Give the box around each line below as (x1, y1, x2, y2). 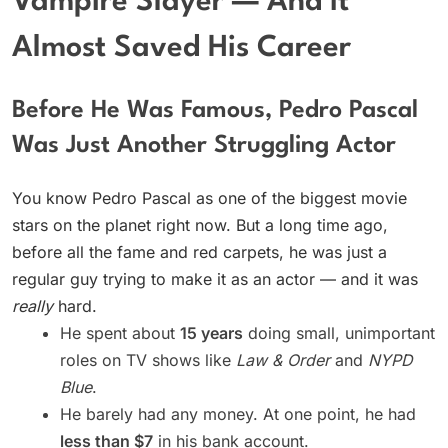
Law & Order (236, 350, 330, 371)
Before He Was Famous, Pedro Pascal (12, 98, 418, 123)
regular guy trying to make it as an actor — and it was (12, 269, 418, 290)
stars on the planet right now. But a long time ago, (12, 215, 388, 236)
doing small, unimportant (243, 323, 435, 344)
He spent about (60, 323, 180, 344)
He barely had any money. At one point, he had (60, 404, 416, 425)
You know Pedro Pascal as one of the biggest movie (12, 188, 407, 209)
